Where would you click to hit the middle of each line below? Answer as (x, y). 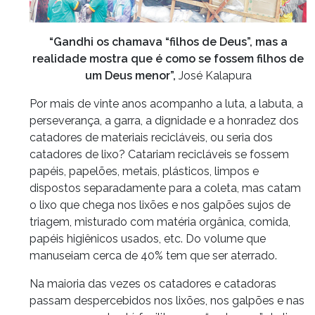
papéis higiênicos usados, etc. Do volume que (148, 238)
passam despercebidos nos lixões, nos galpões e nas (167, 300)
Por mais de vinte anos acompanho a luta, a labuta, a (166, 103)
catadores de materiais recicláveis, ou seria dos (151, 137)
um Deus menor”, (131, 75)
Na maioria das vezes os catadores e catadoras (153, 283)
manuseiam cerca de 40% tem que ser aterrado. (153, 255)
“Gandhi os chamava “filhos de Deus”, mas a (168, 41)
